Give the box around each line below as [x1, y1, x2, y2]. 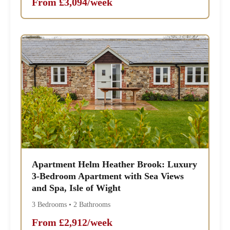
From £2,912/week [32, 217, 113, 228]
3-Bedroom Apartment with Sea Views [32, 171, 184, 182]
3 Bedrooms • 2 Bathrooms [32, 201, 111, 209]
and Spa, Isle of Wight [32, 183, 121, 194]
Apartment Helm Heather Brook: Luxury [32, 159, 198, 170]
